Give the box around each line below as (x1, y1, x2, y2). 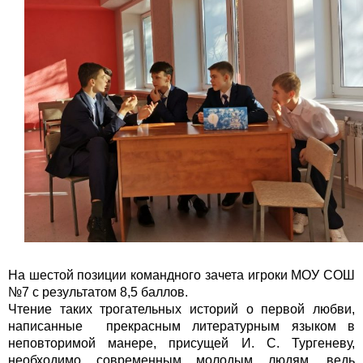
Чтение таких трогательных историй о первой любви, (8, 301, 355, 316)
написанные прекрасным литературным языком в (8, 318, 355, 333)
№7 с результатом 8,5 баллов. (8, 284, 188, 299)
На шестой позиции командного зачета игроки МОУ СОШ (8, 267, 355, 282)
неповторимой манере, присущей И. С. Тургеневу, (8, 335, 355, 350)
